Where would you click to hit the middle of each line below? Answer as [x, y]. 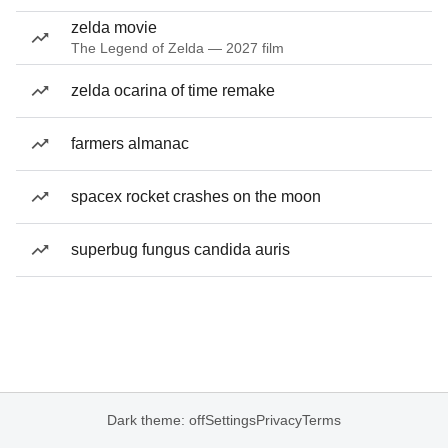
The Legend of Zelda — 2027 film [177, 48]
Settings [230, 420]
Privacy [279, 420]
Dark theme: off [156, 420]
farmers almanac [130, 143]
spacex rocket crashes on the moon [196, 196]
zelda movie [114, 27]
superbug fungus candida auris [180, 249]
